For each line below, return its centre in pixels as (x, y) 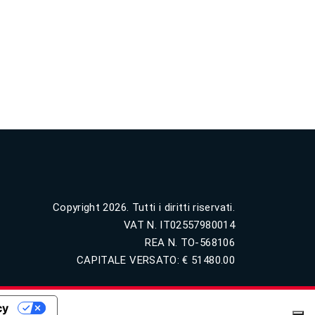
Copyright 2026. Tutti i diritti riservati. (143, 207)
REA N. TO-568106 (190, 243)
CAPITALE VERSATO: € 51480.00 (155, 260)
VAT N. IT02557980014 (179, 225)
